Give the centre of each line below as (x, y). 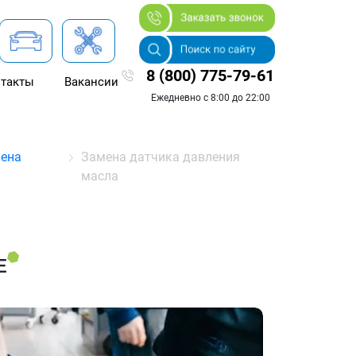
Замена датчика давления (160, 157)
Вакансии (91, 82)
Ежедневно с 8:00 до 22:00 (210, 97)
